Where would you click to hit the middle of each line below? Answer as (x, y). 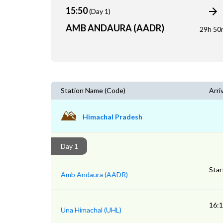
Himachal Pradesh (112, 117)
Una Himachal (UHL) (91, 210)
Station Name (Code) (93, 90)
